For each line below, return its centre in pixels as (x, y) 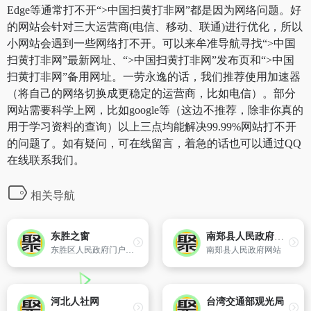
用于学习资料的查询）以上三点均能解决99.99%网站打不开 (152, 126)
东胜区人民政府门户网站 (130, 250)
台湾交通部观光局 (245, 302)
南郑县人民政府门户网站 (279, 237)
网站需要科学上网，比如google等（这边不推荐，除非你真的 (155, 110)
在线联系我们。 (46, 160)
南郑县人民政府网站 (244, 250)
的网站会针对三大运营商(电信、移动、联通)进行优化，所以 (155, 26)
